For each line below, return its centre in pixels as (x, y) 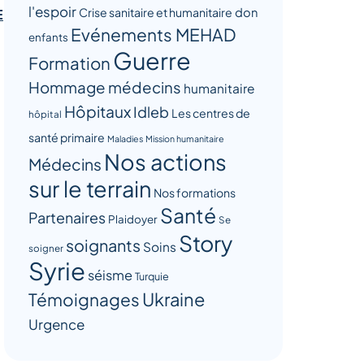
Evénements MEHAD (153, 35)
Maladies (125, 139)
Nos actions (165, 162)
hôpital (45, 114)
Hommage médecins (104, 87)
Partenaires (67, 217)
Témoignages (84, 299)
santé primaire (66, 137)
